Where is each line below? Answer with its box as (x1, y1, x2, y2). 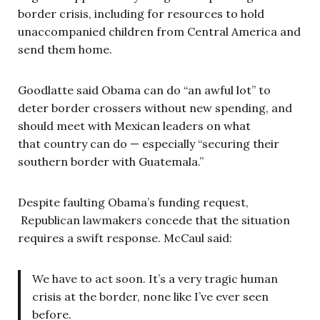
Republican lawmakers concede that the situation (18, 212, 290, 227)
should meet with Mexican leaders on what (18, 118, 251, 133)
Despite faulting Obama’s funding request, (18, 194, 249, 209)
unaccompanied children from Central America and (18, 24, 301, 39)
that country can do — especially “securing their (18, 136, 279, 151)
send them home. (18, 41, 112, 56)
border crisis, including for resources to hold (18, 6, 264, 21)
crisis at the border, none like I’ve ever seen (32, 289, 269, 304)
